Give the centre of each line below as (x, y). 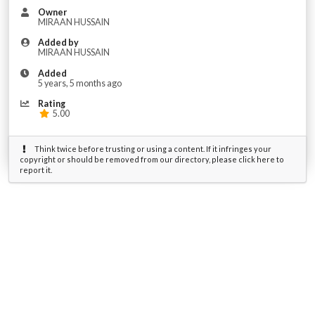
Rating (51, 103)
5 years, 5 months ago (79, 83)
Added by (58, 43)
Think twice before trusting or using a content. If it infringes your (152, 148)
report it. (36, 169)
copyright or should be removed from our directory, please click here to (152, 159)
